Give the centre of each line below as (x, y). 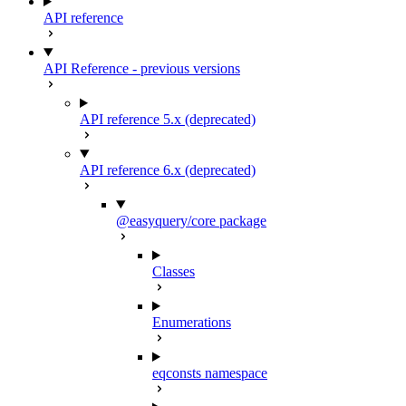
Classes (174, 271)
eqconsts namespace (210, 373)
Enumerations (192, 322)
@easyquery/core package (191, 221)
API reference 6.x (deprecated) (168, 170)
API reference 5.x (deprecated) (168, 119)
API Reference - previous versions (142, 68)
